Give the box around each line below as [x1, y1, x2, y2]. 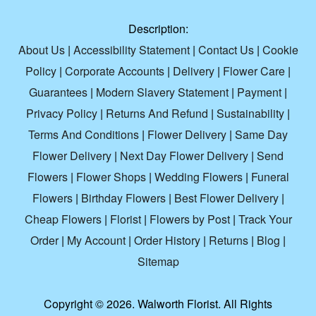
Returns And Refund [106, 105, 208, 122]
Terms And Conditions [28, 126, 139, 143]
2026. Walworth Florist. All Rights [107, 296, 272, 312]
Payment [237, 84, 281, 101]
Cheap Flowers [24, 211, 102, 228]
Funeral [250, 169, 289, 186]
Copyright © [44, 296, 107, 312]
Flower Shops [75, 169, 146, 186]
